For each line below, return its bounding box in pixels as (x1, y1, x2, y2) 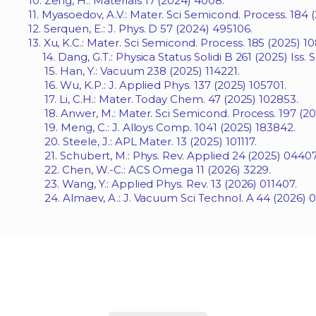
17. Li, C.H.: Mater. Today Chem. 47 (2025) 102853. (28, 92, 298, 107)
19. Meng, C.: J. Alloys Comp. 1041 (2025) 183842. (28, 121, 296, 135)
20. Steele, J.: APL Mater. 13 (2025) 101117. (28, 135, 257, 149)
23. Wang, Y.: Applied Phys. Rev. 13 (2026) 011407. (28, 177, 297, 191)
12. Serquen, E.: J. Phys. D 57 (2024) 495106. (28, 22, 253, 36)
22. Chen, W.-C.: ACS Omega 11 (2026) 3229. (28, 163, 272, 177)
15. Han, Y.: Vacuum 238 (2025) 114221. (28, 64, 240, 78)
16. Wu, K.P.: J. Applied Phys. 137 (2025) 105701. (28, 78, 287, 92)
